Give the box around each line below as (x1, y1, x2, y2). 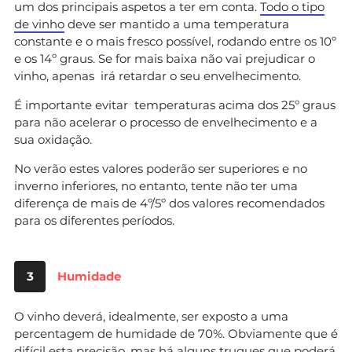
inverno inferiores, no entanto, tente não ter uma (14, 178, 298, 193)
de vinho (14, 16, 64, 31)
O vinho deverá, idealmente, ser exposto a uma (14, 308, 288, 324)
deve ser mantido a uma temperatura (64, 16, 289, 31)
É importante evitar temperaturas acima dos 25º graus (14, 97, 335, 112)
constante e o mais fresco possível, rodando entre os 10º (14, 33, 336, 49)
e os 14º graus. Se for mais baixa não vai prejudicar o (14, 50, 315, 66)
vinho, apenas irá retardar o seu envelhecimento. (14, 68, 301, 83)
